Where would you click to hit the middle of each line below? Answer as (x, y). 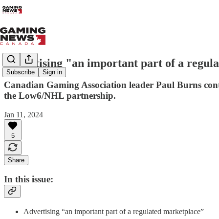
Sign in (52, 72)
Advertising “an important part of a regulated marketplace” (114, 211)
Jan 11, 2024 (23, 114)
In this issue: (29, 179)
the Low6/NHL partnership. (60, 95)
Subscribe (21, 72)
